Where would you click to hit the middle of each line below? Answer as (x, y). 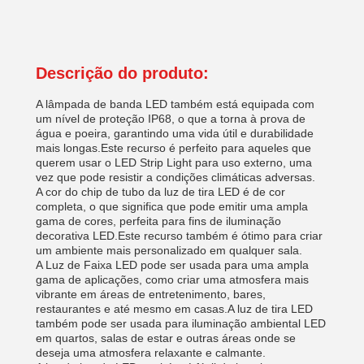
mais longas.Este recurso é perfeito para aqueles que (173, 148)
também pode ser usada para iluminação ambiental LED (181, 323)
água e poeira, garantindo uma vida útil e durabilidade (175, 133)
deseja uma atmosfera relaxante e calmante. (151, 353)
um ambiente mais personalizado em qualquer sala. (169, 250)
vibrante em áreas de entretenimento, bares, (151, 294)
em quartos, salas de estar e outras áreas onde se (166, 338)
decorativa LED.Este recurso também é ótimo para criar (179, 236)
